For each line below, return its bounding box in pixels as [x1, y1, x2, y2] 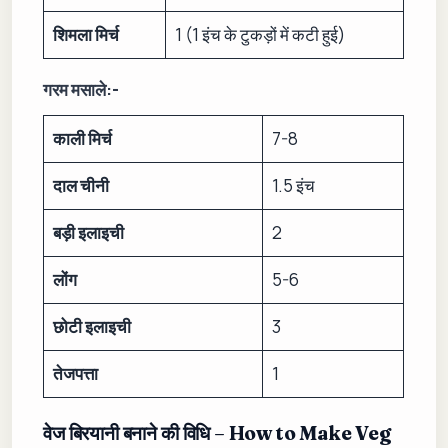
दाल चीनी [52, 174, 109, 198]
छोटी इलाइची [52, 315, 131, 339]
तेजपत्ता [52, 362, 98, 386]
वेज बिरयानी [43, 421, 119, 446]
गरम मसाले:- [43, 77, 120, 101]
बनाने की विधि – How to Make [122, 421, 356, 446]
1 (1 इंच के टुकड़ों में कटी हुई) [174, 22, 346, 46]
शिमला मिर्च [52, 22, 119, 46]
